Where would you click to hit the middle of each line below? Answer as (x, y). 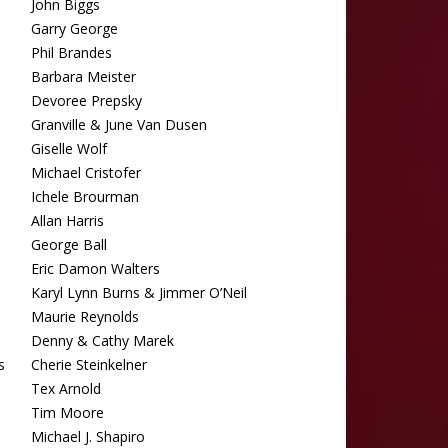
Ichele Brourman (85, 196)
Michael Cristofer (86, 172)
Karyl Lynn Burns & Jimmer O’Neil (139, 292)
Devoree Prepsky (86, 100)
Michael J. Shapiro (88, 436)
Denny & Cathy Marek (102, 340)
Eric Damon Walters (95, 268)
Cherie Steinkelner (89, 364)
